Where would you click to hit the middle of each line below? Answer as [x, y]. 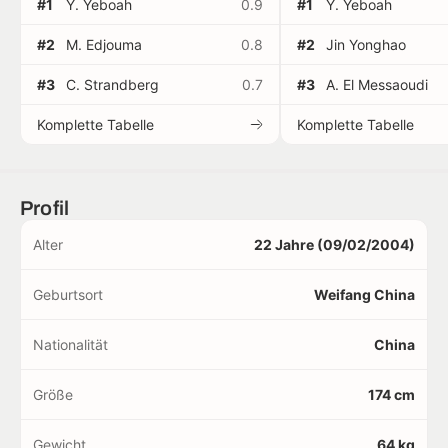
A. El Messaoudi [377, 85]
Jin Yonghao [366, 45]
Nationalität [70, 345]
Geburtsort [68, 295]
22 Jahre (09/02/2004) [334, 245]
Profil [45, 208]
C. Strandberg [112, 85]
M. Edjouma [104, 45]
